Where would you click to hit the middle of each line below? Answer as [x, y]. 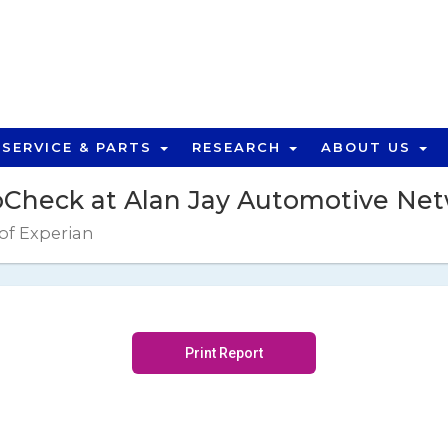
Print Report [224, 353]
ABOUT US [369, 147]
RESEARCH [239, 147]
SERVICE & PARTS [80, 147]
